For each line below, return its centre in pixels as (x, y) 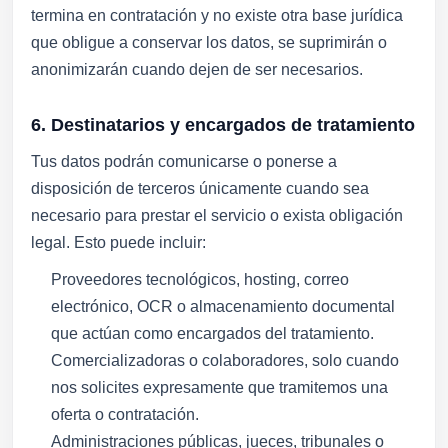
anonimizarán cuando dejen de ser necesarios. (197, 69)
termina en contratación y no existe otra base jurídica (217, 15)
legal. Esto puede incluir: (118, 242)
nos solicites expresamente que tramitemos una (219, 387)
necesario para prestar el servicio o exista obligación (217, 215)
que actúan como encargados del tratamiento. (212, 333)
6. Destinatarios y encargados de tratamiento (223, 124)
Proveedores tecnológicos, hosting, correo (200, 279)
